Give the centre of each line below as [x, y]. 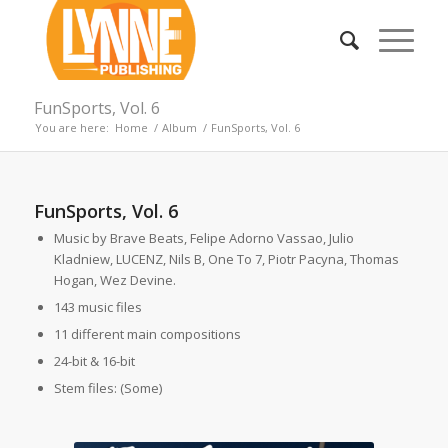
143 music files [97, 307]
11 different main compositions [147, 334]
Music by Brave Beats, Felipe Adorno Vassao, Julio [203, 238]
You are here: [71, 127]
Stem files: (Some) [107, 388]
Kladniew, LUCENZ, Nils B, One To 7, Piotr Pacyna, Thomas [226, 259]
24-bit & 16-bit [94, 361]
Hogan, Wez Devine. [114, 280]
